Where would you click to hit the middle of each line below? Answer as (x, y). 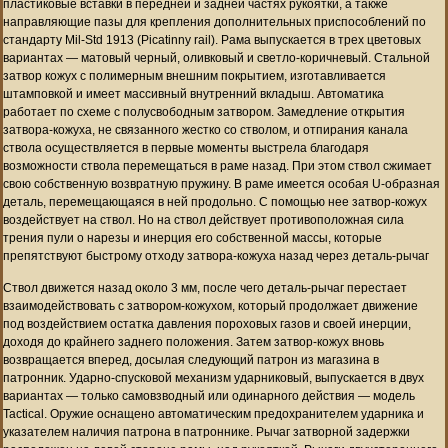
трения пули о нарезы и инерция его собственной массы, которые (192, 237)
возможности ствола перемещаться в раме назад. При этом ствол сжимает (217, 165)
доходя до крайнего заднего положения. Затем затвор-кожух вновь (193, 341)
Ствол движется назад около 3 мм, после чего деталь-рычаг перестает (205, 287)
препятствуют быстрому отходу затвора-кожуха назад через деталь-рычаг (216, 255)
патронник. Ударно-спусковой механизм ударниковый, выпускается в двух (213, 377)
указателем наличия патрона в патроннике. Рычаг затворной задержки (206, 431)
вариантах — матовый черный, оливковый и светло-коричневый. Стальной (216, 57)
